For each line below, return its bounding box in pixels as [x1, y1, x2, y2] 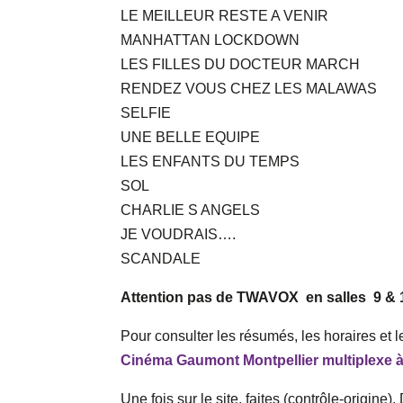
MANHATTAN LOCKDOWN [121, 32, 300, 49]
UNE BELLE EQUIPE [121, 130, 261, 146]
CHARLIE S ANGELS [121, 202, 261, 219]
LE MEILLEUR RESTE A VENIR [121, 8, 329, 24]
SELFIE [121, 105, 172, 121]
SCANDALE [121, 251, 201, 267]
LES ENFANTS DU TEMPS [121, 154, 300, 170]
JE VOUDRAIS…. [121, 227, 237, 243]
